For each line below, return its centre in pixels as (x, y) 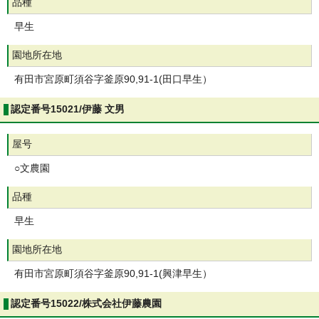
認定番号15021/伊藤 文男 (68, 109)
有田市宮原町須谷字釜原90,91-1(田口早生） (113, 79)
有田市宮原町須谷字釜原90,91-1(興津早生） (113, 273)
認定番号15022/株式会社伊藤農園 (86, 303)
